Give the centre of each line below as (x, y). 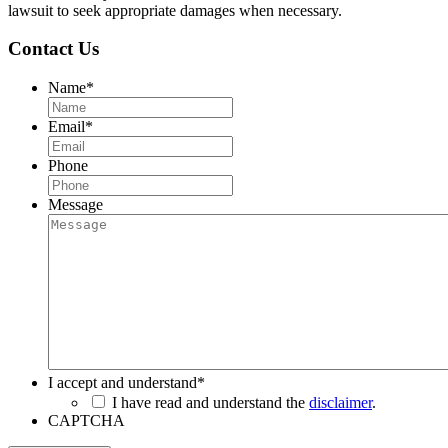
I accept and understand (122, 383)
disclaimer (340, 403)
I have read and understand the (210, 403)
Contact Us (53, 49)
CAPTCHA (86, 421)
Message (75, 205)
